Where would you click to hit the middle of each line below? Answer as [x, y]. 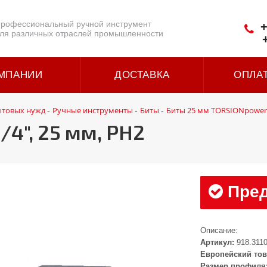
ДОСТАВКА [142, 75]
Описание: [219, 230]
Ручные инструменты [93, 110]
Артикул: [218, 242]
